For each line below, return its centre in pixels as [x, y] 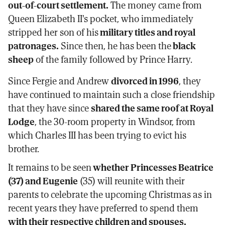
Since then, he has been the [115, 46]
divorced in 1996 [145, 81]
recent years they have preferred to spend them [103, 208]
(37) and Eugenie [43, 181]
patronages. [33, 46]
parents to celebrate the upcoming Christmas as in [110, 194]
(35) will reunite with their [131, 181]
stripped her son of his [53, 32]
